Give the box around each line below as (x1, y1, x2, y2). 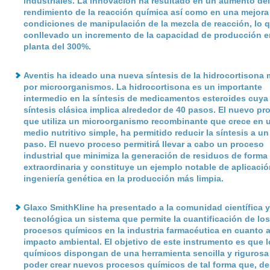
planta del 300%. (23, 42, 91, 51)
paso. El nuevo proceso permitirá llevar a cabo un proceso (23, 139, 264, 149)
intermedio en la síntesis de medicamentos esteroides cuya (23, 93, 268, 103)
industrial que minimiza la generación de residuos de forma (23, 151, 268, 160)
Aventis (23, 71, 54, 80)
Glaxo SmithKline (23, 202, 95, 212)
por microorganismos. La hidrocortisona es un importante (23, 82, 262, 92)
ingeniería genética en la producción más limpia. (23, 174, 224, 183)
